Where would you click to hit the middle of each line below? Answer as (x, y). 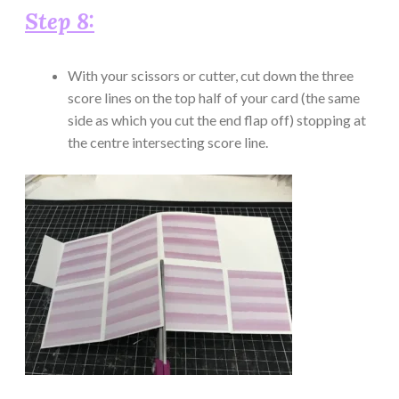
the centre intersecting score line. (168, 142)
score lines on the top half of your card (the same (214, 97)
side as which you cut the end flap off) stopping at (217, 119)
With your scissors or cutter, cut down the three (211, 75)
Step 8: (60, 21)
